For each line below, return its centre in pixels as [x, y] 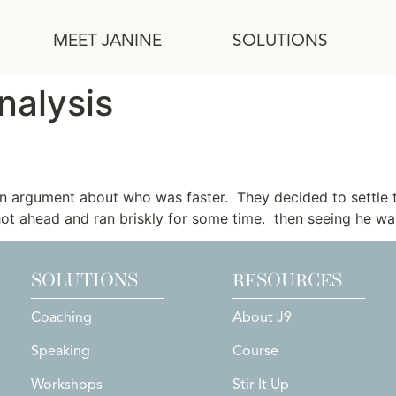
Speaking [60, 351]
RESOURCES [287, 281]
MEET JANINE [107, 41]
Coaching [61, 318]
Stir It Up [260, 385]
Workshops [66, 385]
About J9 [262, 318]
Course [255, 351]
